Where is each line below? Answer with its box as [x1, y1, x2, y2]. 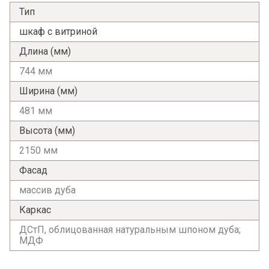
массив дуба [19, 184, 76, 196]
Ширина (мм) [19, 85, 77, 97]
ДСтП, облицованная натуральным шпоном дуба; [19, 223, 241, 235]
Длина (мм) [19, 45, 71, 57]
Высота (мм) [19, 124, 75, 136]
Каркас [19, 204, 51, 216]
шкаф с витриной [19, 25, 97, 37]
